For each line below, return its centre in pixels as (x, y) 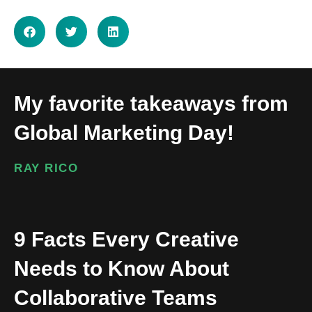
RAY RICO (46, 168)
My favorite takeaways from (151, 103)
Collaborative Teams (116, 297)
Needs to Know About (122, 268)
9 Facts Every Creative (126, 239)
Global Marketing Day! (124, 132)
